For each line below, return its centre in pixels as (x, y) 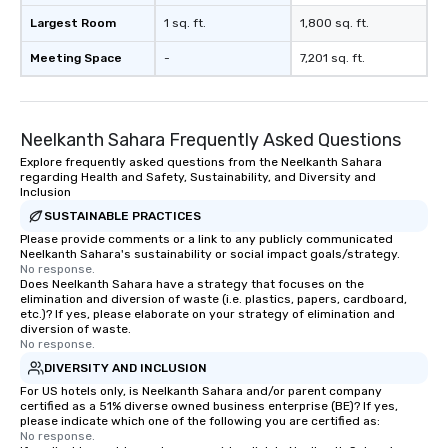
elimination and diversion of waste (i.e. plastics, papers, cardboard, (213, 299)
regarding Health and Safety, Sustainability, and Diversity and (198, 177)
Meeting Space (76, 58)
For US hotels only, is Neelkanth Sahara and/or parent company (201, 391)
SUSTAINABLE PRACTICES (122, 215)
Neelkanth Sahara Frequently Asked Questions (210, 140)
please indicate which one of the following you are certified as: (200, 421)
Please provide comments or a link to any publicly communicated (206, 239)
